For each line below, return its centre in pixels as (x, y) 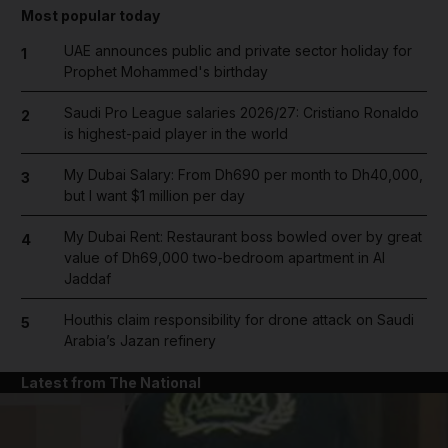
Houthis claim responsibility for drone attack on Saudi (238, 319)
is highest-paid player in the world (175, 133)
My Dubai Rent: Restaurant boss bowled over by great (242, 236)
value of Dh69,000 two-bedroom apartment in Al (224, 257)
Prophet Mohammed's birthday (165, 71)
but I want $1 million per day (154, 195)
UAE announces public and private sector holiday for (237, 50)
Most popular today (90, 15)
